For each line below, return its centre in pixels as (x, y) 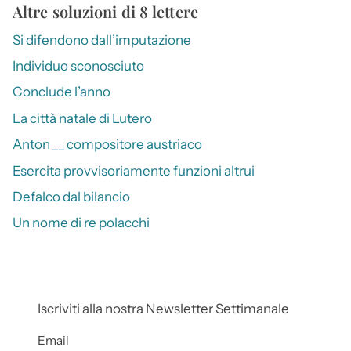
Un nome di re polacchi (81, 223)
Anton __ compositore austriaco (107, 145)
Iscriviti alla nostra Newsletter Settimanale (163, 309)
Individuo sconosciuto (78, 65)
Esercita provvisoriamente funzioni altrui (134, 170)
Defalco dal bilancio (71, 196)
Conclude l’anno (62, 92)
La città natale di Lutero (82, 118)
